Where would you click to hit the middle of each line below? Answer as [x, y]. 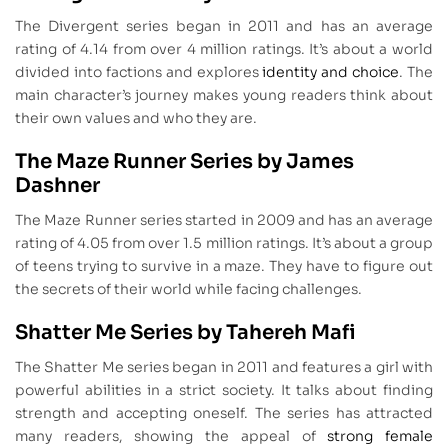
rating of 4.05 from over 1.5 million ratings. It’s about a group [224, 243]
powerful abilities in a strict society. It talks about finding [224, 390]
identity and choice [331, 72]
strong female [380, 436]
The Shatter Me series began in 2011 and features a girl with [224, 367]
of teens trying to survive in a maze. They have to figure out [224, 266]
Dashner [57, 186]
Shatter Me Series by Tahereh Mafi [185, 333]
